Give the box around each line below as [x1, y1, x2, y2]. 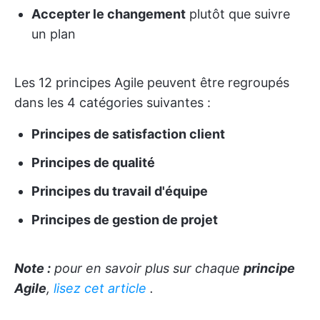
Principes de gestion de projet [31, 212, 218, 227]
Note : [14, 261, 51, 276]
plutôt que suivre [186, 6, 290, 21]
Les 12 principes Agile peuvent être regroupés [14, 75, 289, 90]
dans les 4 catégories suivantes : [14, 95, 211, 110]
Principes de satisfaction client [31, 126, 225, 141]
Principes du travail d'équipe [31, 184, 208, 199]
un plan [31, 26, 76, 41]
